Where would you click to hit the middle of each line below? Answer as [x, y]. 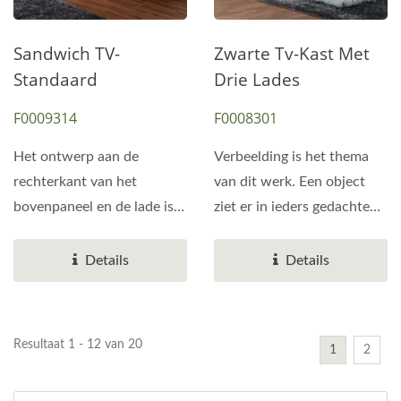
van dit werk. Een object [290, 182]
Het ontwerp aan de [76, 157]
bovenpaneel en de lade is [94, 207]
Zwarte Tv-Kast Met [292, 54]
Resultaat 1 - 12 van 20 [78, 345]
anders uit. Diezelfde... [284, 232]
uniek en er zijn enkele [82, 232]
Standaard [55, 80]
